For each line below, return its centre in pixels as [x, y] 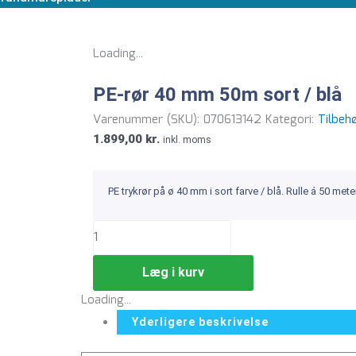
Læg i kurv [173, 272]
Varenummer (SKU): [148, 120]
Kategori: [292, 120]
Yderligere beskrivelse [200, 321]
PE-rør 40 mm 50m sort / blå [217, 95]
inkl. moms [187, 139]
